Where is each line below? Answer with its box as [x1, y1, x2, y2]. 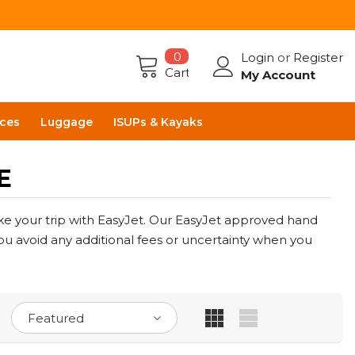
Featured [28, 310, 84, 326]
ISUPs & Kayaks [113, 114, 203, 129]
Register [292, 49, 343, 65]
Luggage [40, 114, 93, 129]
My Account [240, 67, 315, 82]
